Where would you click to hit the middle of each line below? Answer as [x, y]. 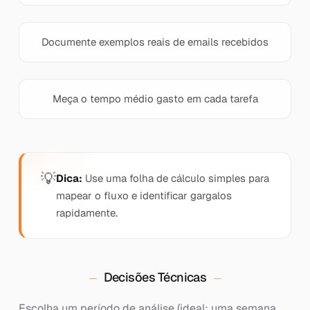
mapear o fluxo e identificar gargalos [144, 195]
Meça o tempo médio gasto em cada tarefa [155, 99]
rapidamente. [86, 213]
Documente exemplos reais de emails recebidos [155, 42]
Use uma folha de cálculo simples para [175, 178]
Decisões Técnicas [155, 277]
